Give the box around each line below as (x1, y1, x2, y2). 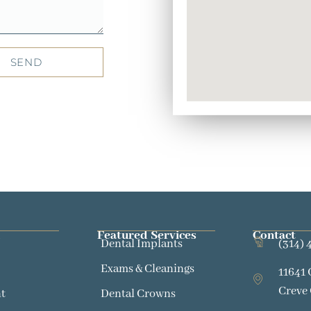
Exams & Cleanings (100, 261, 194, 276)
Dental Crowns (100, 286, 176, 301)
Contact (253, 227, 296, 243)
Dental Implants (100, 236, 183, 251)
